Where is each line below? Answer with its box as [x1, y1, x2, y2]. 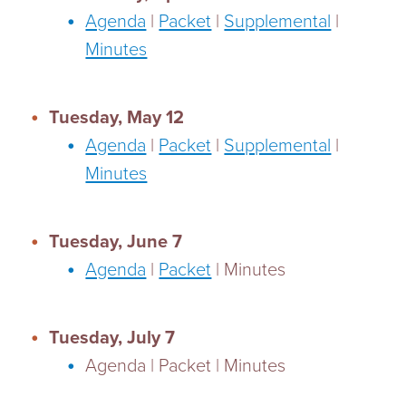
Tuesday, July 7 [49, 327, 176, 349]
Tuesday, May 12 [49, 107, 185, 129]
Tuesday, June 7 [49, 231, 183, 253]
